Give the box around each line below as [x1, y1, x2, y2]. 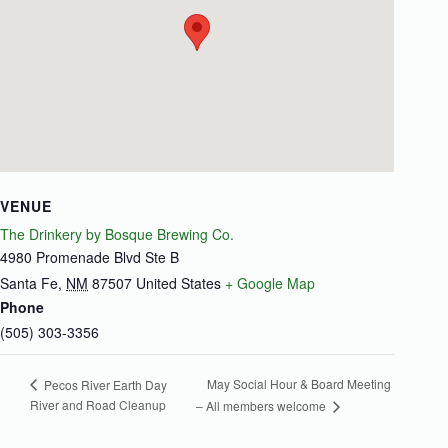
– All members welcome [196, 396, 330, 414]
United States [136, 272, 221, 293]
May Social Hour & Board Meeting [207, 375, 392, 393]
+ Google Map [225, 272, 315, 293]
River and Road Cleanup [30, 395, 166, 413]
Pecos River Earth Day [41, 375, 167, 393]
